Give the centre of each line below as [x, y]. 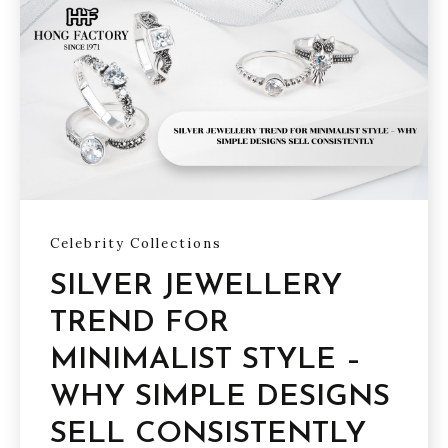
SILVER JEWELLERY [196, 287]
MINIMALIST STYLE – [205, 361]
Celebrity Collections [136, 243]
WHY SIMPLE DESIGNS [220, 398]
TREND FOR [139, 324]
